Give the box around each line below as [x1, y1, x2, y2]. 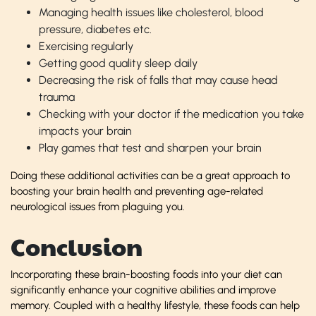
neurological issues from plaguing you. [11, 200, 185, 213]
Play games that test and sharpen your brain [39, 140, 262, 154]
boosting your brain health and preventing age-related [11, 184, 263, 197]
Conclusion [11, 229, 142, 263]
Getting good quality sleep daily [39, 56, 197, 70]
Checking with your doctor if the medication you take [39, 107, 304, 121]
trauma [39, 90, 75, 104]
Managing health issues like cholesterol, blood [39, 5, 264, 19]
